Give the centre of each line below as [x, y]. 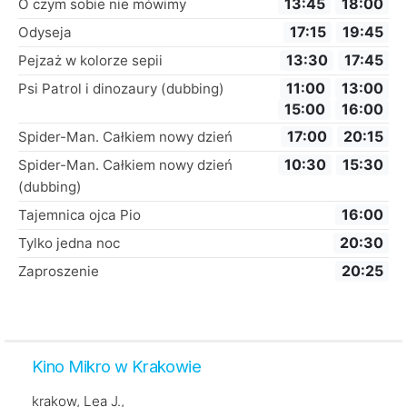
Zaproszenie [59, 271]
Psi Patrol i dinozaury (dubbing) [121, 88]
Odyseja [45, 32]
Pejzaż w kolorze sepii [90, 60]
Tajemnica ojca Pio [79, 214]
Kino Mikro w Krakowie [117, 366]
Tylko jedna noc [69, 243]
